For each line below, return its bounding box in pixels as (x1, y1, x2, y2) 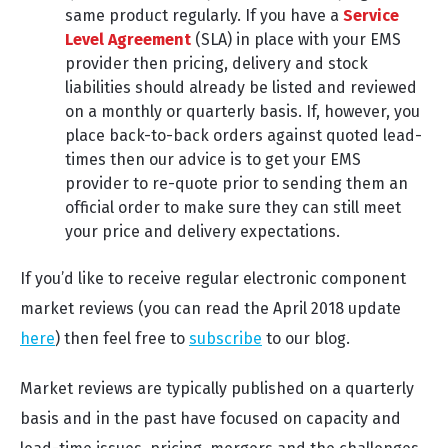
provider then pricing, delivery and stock (65, 54, 368, 73)
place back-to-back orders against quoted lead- (65, 126, 422, 145)
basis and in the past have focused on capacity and (20, 409, 401, 428)
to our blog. (262, 329, 350, 348)
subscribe (189, 329, 262, 348)
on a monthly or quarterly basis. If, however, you (65, 102, 420, 121)
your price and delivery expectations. (65, 222, 340, 241)
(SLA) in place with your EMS (191, 30, 401, 49)
